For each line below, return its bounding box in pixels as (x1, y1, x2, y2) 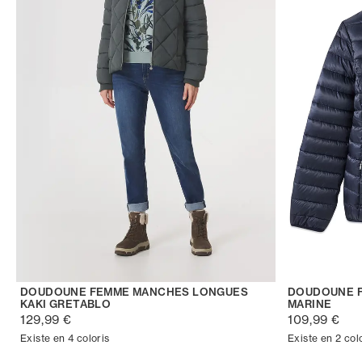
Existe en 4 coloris (20, 332, 110, 345)
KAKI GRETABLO (20, 297, 112, 311)
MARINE (288, 297, 332, 311)
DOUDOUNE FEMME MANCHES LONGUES (20, 285, 248, 299)
